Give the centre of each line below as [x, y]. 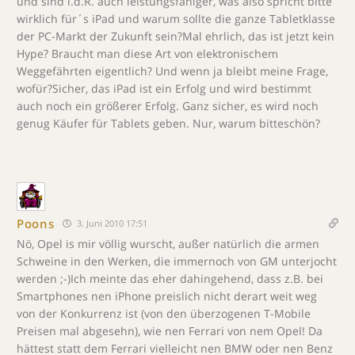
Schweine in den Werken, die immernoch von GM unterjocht [177, 261]
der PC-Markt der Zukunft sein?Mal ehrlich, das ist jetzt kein [176, 36]
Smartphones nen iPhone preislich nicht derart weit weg [167, 296]
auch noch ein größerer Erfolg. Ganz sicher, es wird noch [168, 106]
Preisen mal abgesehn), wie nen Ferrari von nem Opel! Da [170, 331]
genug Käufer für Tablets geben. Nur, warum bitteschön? [168, 123]
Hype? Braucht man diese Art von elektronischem [147, 53]
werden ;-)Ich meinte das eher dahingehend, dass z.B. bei [170, 279]
